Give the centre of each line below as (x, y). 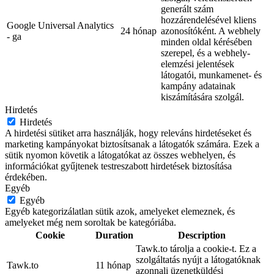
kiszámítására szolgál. (202, 97)
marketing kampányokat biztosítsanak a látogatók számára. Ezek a (132, 144)
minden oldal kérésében (206, 42)
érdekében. (26, 177)
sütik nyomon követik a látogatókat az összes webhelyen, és (120, 155)
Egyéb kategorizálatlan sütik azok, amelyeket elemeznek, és (120, 211)
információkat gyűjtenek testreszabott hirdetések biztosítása (118, 166)
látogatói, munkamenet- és (211, 75)
